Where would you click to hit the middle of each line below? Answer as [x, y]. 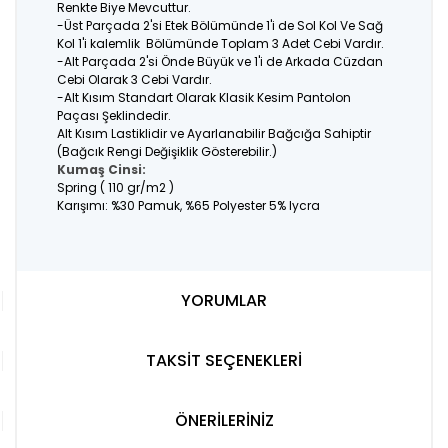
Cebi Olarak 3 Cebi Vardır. [134, 79]
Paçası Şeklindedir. [114, 115]
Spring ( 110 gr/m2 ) [115, 187]
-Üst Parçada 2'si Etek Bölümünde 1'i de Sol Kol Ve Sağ [220, 25]
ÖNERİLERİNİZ [224, 420]
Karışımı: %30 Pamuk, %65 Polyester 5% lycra [188, 205]
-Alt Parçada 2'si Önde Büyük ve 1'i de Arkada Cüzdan [220, 61]
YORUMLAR [224, 300]
